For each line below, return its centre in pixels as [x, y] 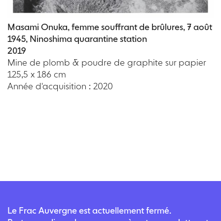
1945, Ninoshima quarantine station [77, 38]
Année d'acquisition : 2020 [60, 86]
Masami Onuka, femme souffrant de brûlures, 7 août [110, 27]
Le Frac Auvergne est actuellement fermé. [89, 210]
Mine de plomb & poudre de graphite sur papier [107, 62]
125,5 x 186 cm [37, 74]
